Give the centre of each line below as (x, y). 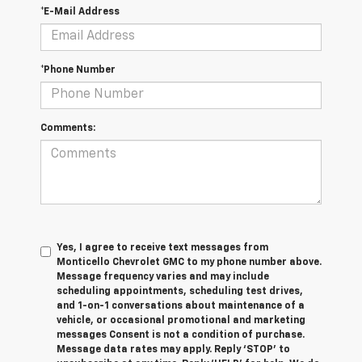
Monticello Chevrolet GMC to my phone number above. (189, 262)
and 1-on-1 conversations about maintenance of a (181, 306)
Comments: (68, 128)
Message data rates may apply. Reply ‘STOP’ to (173, 349)
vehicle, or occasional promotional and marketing (181, 320)
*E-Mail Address (80, 12)
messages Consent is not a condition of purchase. (181, 335)
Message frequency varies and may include (163, 277)
